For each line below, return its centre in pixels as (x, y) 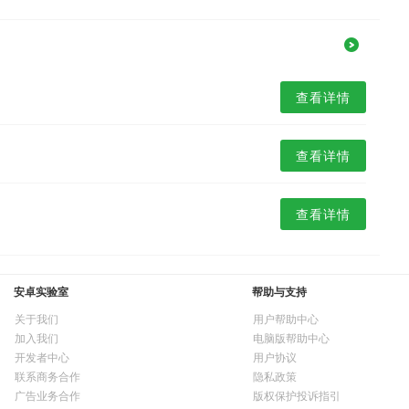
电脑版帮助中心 (291, 338)
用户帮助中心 (286, 319)
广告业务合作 (47, 395)
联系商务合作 (47, 376)
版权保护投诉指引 (297, 395)
